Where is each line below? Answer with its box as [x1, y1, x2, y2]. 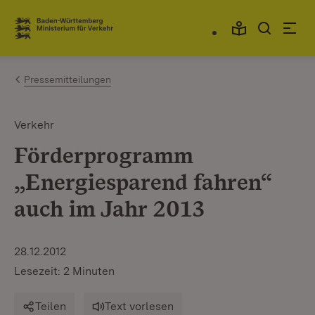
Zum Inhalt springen [35, 15, 150, 30]
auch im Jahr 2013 [14, 195, 205, 222]
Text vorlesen [105, 300, 174, 313]
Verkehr [14, 118, 54, 131]
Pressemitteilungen [24, 74, 111, 85]
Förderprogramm [14, 141, 193, 169]
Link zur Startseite [14, 26, 117, 41]
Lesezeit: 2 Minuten [14, 264, 115, 278]
